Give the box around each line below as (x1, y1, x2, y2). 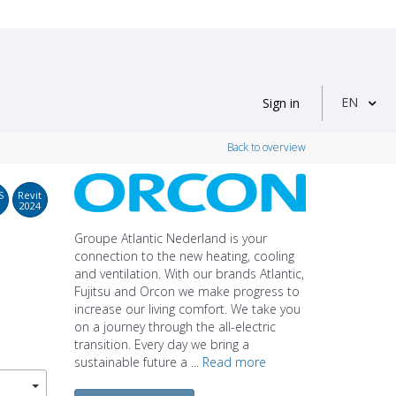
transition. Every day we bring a (73, 335, 249, 353)
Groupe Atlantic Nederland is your (73, 229, 267, 247)
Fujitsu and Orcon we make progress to (73, 282, 300, 300)
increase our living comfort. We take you (73, 300, 301, 317)
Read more (202, 353, 266, 370)
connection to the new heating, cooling (73, 247, 294, 264)
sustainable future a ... (73, 353, 202, 370)
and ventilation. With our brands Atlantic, (73, 264, 304, 282)
